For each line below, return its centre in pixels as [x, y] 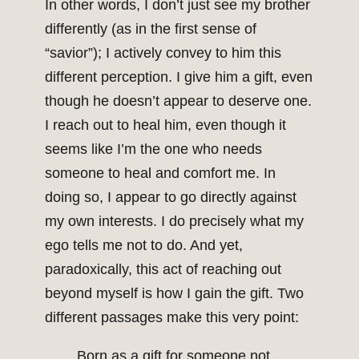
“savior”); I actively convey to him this [163, 53]
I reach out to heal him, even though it [165, 125]
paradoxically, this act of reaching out [163, 270]
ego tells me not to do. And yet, [144, 246]
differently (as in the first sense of [151, 29]
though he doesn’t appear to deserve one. [178, 101]
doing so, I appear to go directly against [171, 198]
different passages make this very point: [172, 318]
